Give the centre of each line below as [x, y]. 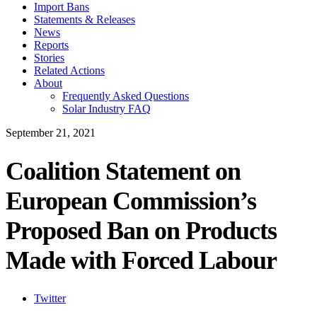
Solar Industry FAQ [106, 108]
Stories [49, 57]
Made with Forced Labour [141, 260]
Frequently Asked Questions [126, 96]
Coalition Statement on [123, 171]
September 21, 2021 [51, 132]
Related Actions [69, 70]
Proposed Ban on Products [141, 230]
